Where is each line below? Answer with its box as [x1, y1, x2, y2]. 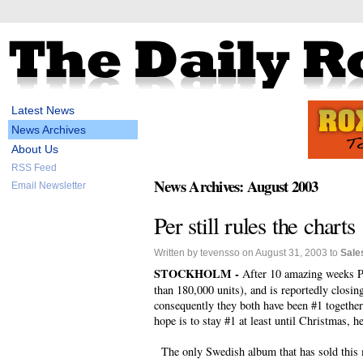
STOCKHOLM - [154, 264, 242, 282]
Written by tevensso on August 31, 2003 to [154, 247, 340, 259]
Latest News [11, 104, 75, 117]
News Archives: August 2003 [154, 175, 318, 198]
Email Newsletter [11, 180, 86, 191]
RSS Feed [11, 162, 57, 173]
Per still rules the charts [154, 209, 355, 241]
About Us [11, 143, 58, 156]
